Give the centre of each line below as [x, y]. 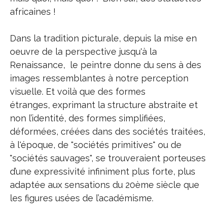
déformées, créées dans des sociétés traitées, [108, 131]
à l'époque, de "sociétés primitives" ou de [96, 145]
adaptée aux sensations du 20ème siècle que [105, 185]
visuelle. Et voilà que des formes [78, 92]
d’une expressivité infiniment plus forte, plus [103, 171]
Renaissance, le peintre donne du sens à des [106, 65]
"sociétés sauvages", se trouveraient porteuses [108, 158]
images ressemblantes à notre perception [99, 78]
